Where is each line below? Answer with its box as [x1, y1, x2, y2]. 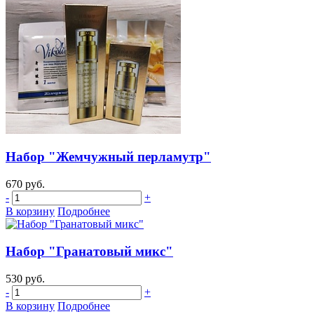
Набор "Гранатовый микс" [6, 243, 173, 259]
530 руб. [6, 272, 45, 285]
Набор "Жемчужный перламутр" [6, 149, 211, 165]
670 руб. [6, 178, 45, 191]
